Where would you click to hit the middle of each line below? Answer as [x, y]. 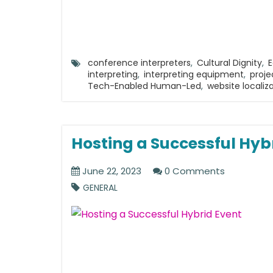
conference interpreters [139, 63]
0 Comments [193, 171]
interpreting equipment [194, 74]
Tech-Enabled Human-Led [144, 86]
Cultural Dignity [229, 63]
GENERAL [100, 188]
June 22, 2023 [111, 171]
